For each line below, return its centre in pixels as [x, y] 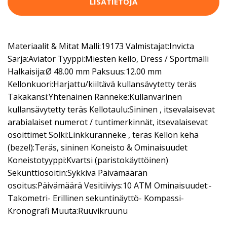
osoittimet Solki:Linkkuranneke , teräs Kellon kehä [103, 135]
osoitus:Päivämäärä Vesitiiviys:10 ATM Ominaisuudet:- [110, 185]
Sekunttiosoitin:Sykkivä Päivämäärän [78, 173]
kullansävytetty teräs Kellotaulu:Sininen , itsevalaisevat [111, 109]
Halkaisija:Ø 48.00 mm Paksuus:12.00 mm [85, 71]
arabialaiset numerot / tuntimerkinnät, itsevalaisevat [108, 122]
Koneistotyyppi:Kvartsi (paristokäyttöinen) [88, 160]
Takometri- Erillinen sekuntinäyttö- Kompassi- [96, 198]
